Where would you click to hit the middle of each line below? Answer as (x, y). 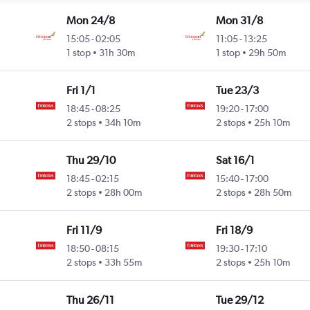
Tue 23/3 (237, 91)
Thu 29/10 (91, 161)
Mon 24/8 (91, 21)
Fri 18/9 (234, 230)
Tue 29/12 (239, 300)
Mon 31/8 (239, 21)
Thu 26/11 (91, 300)
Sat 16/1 (235, 161)
